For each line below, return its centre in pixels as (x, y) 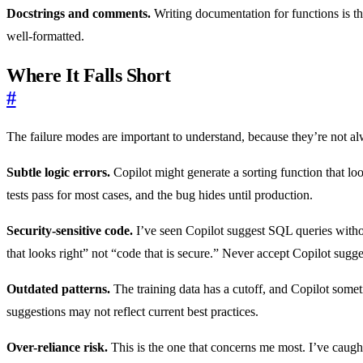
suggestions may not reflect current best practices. (132, 311)
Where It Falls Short (89, 75)
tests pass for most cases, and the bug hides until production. (160, 194)
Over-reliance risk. (57, 347)
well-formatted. (45, 36)
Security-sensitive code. (70, 230)
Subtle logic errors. (58, 172)
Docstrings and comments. (79, 14)
